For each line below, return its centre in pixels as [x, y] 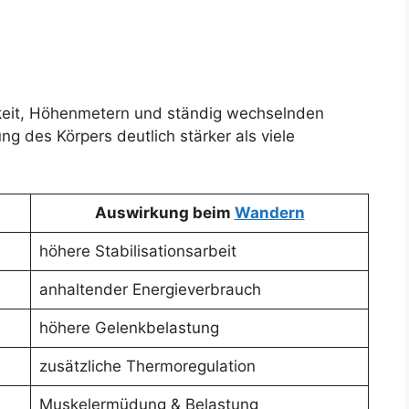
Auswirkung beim [164, 213]
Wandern [269, 213]
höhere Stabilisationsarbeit [137, 252]
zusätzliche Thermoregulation [147, 367]
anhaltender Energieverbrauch [150, 290]
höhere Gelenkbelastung [129, 328]
